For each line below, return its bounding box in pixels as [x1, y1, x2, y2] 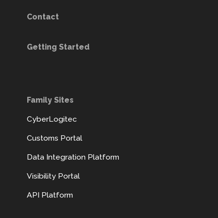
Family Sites [27, 95, 73, 105]
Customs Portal [27, 133, 82, 143]
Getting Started [27, 42, 90, 52]
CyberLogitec [27, 114, 77, 124]
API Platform [27, 190, 73, 200]
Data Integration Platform [27, 152, 119, 162]
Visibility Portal [27, 171, 80, 181]
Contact [27, 12, 59, 22]
